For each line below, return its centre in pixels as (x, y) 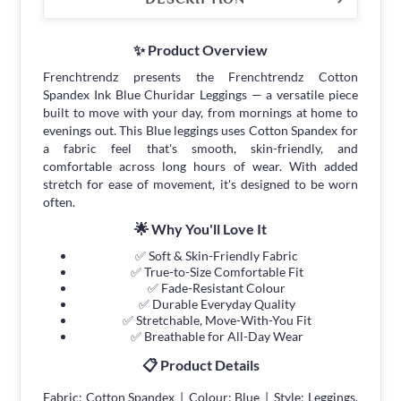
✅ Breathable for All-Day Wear (217, 337)
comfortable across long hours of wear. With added (200, 166)
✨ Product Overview (200, 50)
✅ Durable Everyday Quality (217, 304)
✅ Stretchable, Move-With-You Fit (217, 320)
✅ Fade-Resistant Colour (217, 288)
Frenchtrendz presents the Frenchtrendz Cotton (200, 77)
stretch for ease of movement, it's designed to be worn (200, 184)
